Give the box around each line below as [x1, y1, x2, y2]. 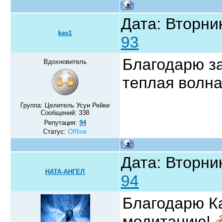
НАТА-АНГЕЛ [45, 167, 85, 175]
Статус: [43, 127, 68, 135]
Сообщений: [41, 109, 79, 116]
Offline [68, 127, 87, 135]
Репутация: [44, 118, 79, 126]
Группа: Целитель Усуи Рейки [20, 101, 110, 109]
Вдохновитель [44, 57, 87, 65]
